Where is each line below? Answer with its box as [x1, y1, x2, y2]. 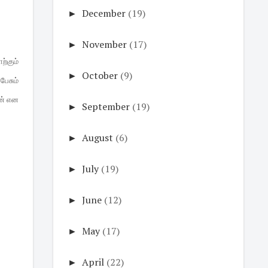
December [81, 7, 126, 20]
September [81, 100, 130, 113]
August [81, 131, 113, 144]
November [81, 38, 127, 51]
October [81, 69, 118, 82]
